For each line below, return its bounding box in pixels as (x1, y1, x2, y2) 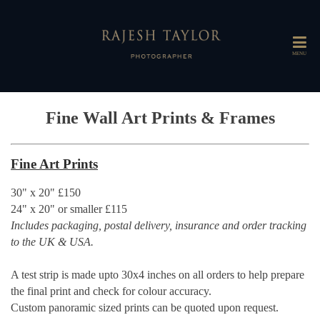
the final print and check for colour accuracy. (11, 284, 211, 297)
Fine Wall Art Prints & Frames (45, 108, 275, 127)
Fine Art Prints (11, 156, 98, 172)
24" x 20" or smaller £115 (11, 202, 127, 215)
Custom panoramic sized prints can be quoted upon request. (11, 301, 279, 314)
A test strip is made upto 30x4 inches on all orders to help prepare (11, 268, 304, 281)
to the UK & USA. (11, 235, 94, 248)
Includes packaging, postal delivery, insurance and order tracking (11, 219, 306, 231)
